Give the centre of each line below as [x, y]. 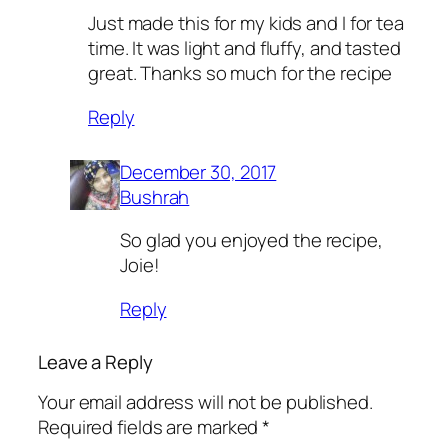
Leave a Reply [95, 361]
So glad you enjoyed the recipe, [251, 240]
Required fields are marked [150, 427]
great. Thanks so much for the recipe [240, 73]
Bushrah [155, 196]
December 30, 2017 [198, 171]
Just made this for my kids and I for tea [246, 23]
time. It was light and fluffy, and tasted [244, 48]
